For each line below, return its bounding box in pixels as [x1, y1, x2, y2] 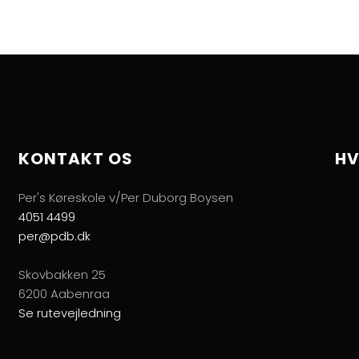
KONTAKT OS [18, 147, 134, 170]
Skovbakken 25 [18, 265, 107, 283]
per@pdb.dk [18, 227, 91, 244]
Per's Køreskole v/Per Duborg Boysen [18, 188, 234, 206]
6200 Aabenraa [18, 284, 111, 302]
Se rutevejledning [18, 304, 122, 321]
